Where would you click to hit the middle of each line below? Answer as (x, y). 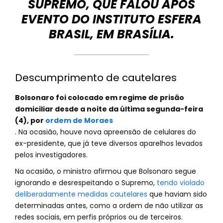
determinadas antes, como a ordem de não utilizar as (109, 206)
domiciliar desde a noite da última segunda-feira (109, 109)
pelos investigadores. (51, 155)
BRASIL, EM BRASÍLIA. (111, 34)
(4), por (30, 120)
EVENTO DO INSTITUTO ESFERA (111, 19)
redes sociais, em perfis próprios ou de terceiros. (100, 217)
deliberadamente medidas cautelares (81, 194)
